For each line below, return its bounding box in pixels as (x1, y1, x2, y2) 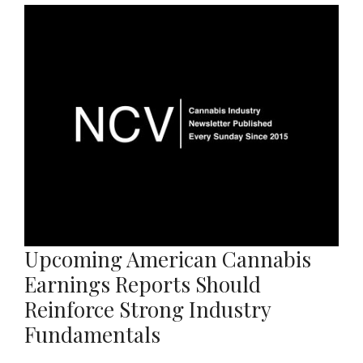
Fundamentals (24, 319, 160, 348)
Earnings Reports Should (24, 269, 261, 298)
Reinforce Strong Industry (24, 294, 271, 323)
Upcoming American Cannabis (24, 244, 311, 273)
